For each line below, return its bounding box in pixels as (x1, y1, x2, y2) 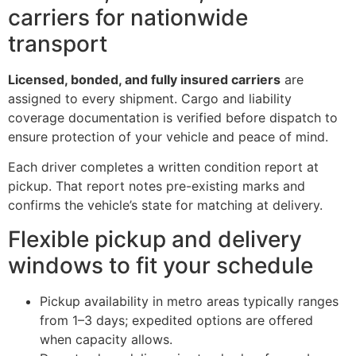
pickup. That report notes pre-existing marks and (8, 178, 305, 195)
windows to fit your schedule (8, 251, 313, 279)
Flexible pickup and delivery (8, 225, 302, 253)
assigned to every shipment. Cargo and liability (8, 90, 292, 106)
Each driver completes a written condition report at (8, 159, 319, 176)
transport (8, 29, 107, 57)
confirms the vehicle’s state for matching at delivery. (8, 197, 323, 214)
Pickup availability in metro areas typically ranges (40, 292, 339, 309)
